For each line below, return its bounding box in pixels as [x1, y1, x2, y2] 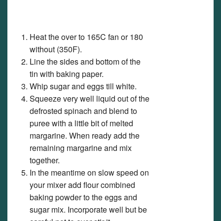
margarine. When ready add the [30, 130, 140, 141]
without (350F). [30, 43, 82, 55]
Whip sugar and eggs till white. [30, 80, 137, 92]
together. [30, 154, 60, 166]
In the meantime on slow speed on [30, 167, 149, 178]
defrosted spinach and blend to [30, 105, 137, 116]
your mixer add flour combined [30, 179, 135, 190]
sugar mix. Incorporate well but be [30, 204, 147, 215]
